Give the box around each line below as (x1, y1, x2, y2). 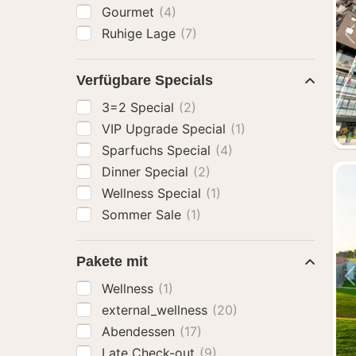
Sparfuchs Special (102, 142, 215, 158)
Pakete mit (76, 253, 148, 269)
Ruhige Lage (102, 25, 180, 41)
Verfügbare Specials (76, 72, 213, 88)
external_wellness (102, 302, 211, 318)
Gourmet (102, 4, 158, 20)
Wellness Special (102, 185, 205, 201)
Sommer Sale (102, 207, 185, 222)
